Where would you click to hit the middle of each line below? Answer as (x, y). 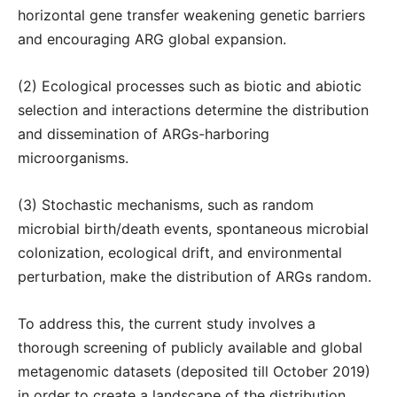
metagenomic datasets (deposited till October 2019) (194, 371)
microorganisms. (75, 158)
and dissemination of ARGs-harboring (144, 134)
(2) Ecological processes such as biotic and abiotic (190, 86)
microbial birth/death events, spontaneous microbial (193, 229)
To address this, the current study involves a (167, 323)
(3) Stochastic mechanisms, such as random (166, 205)
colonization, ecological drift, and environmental (180, 253)
